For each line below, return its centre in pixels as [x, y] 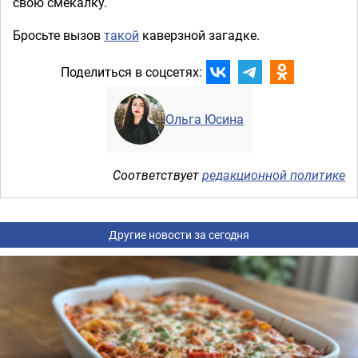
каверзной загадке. [199, 36]
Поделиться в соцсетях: [131, 72]
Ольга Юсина [205, 119]
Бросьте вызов [58, 36]
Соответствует [157, 175]
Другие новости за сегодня [179, 235]
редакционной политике [274, 175]
